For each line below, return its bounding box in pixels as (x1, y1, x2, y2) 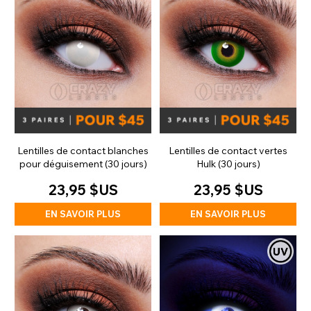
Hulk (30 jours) (196, 158, 260, 171)
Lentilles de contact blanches (17, 144, 149, 158)
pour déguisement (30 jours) (19, 158, 147, 171)
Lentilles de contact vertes (169, 144, 287, 158)
